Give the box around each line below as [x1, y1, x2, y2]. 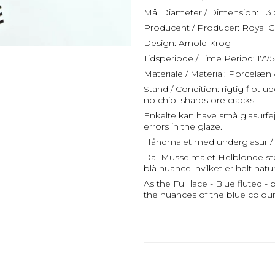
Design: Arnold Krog [144, 37, 231, 48]
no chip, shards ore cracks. [144, 94, 256, 106]
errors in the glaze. [144, 120, 222, 132]
